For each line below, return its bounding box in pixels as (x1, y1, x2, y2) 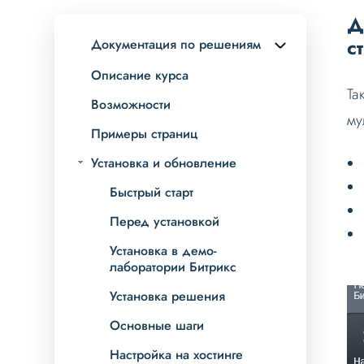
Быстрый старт (110, 183, 194, 202)
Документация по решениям (91, 35, 262, 54)
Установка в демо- (110, 241, 217, 261)
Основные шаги (110, 316, 205, 336)
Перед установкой (110, 212, 220, 232)
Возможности (91, 95, 171, 115)
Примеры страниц (91, 124, 198, 144)
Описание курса (91, 66, 189, 85)
